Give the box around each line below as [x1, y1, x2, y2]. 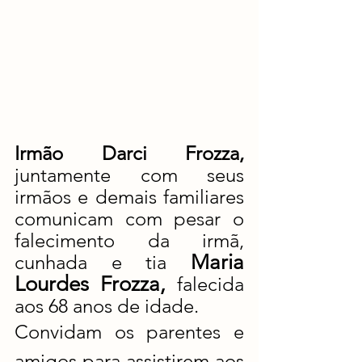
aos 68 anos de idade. [15, 294, 199, 318]
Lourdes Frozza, [15, 271, 177, 297]
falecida [177, 272, 244, 297]
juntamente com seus [15, 163, 244, 187]
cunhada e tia [15, 250, 191, 275]
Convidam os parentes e [15, 320, 244, 344]
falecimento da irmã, [15, 229, 244, 253]
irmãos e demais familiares [15, 185, 244, 209]
